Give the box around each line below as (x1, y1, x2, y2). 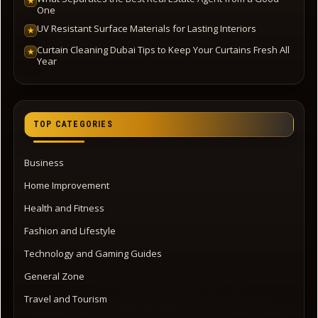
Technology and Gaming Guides (24, 247, 162, 261)
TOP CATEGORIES (33, 119, 113, 130)
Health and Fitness (24, 202, 104, 215)
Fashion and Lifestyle (24, 224, 116, 238)
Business (24, 156, 64, 170)
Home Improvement (24, 179, 109, 192)
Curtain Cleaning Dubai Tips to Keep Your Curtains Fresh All (37, 43, 290, 57)
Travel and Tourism (24, 292, 107, 306)
